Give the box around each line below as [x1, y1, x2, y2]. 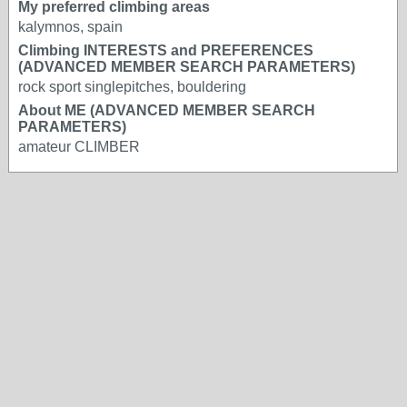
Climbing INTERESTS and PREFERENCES [18, 43, 313, 58]
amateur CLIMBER [18, 139, 140, 154]
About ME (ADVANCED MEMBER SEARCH [18, 103, 315, 118]
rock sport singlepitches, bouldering [18, 79, 246, 94]
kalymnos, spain [18, 19, 123, 35]
